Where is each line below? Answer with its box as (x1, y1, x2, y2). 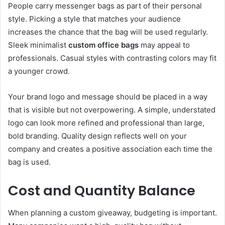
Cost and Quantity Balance (8, 181, 195, 200)
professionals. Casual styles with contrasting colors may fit (8, 53, 216, 63)
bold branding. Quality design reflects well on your (8, 131, 187, 141)
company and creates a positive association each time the (8, 144, 212, 154)
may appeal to (139, 40, 190, 50)
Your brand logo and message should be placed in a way (8, 91, 207, 101)
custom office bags (68, 40, 139, 50)
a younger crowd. (8, 66, 70, 76)
